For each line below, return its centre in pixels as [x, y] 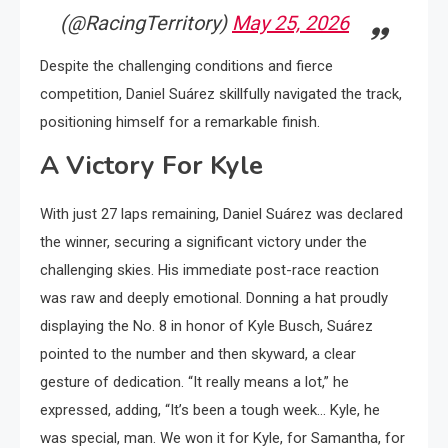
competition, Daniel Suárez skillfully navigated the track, [221, 94]
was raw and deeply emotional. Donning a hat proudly [214, 298]
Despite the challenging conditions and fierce [186, 66]
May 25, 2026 [290, 23]
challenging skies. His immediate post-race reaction [209, 270]
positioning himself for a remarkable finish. [180, 122]
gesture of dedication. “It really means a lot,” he [194, 382]
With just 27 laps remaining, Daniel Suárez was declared [221, 214]
